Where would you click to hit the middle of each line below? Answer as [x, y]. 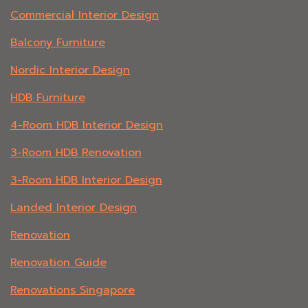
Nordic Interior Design [70, 70]
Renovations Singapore [73, 290]
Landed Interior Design [74, 208]
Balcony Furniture [58, 43]
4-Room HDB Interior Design [87, 125]
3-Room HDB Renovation [76, 153]
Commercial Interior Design [85, 15]
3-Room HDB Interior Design [86, 180]
